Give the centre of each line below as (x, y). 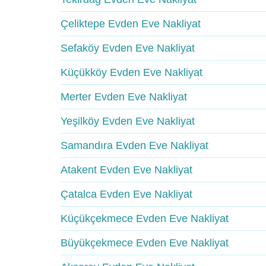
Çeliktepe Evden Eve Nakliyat (131, 24)
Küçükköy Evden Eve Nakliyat (132, 72)
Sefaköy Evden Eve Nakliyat (128, 48)
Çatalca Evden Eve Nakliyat (126, 194)
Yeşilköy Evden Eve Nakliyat (128, 121)
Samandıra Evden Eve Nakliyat (134, 145)
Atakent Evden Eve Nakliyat (126, 170)
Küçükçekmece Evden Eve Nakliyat (145, 218)
